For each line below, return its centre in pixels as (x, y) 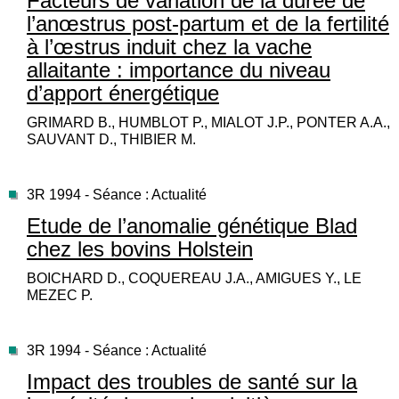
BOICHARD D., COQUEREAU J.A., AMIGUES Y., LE (194, 279)
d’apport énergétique (123, 94)
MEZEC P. (60, 296)
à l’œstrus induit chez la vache (169, 47)
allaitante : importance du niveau (179, 70)
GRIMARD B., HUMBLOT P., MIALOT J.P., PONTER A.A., (208, 123)
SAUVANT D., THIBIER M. (111, 140)
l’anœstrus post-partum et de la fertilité (208, 24)
